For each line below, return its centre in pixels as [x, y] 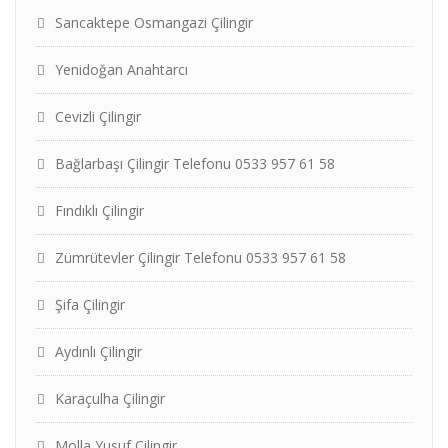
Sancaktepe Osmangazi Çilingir [154, 22]
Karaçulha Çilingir [110, 398]
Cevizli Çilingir [98, 116]
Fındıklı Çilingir [99, 210]
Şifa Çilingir [90, 304]
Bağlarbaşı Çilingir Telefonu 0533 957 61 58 [195, 163]
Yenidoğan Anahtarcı [121, 69]
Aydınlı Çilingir [98, 351]
